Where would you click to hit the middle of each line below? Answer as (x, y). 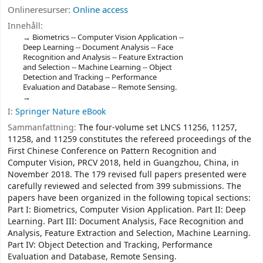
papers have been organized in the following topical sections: (129, 198)
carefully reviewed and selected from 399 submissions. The (124, 186)
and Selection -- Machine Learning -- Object (97, 68)
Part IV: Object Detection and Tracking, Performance (110, 245)
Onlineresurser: (40, 10)
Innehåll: (25, 26)
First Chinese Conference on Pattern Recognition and (112, 151)
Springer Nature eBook (60, 112)
